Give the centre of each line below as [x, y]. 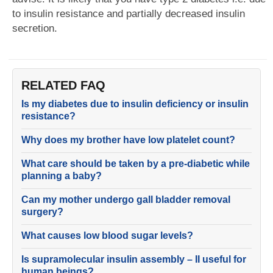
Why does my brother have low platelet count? [128, 140]
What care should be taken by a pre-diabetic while [136, 164]
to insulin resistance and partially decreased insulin [129, 14]
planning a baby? [62, 176]
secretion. [35, 28]
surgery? [42, 212]
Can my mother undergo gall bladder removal [126, 200]
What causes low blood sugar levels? [107, 236]
